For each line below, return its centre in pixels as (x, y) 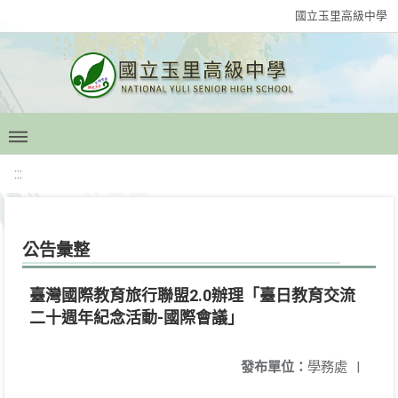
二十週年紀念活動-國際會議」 (136, 318)
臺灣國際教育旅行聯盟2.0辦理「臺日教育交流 (192, 295)
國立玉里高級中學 (341, 16)
